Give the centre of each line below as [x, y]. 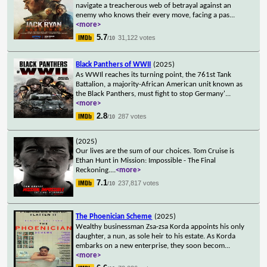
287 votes [133, 116]
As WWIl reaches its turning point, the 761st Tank [154, 74]
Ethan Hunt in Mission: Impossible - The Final [146, 160]
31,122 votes [137, 37]
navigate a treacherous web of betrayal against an [154, 5]
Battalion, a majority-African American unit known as [159, 84]
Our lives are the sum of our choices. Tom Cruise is [155, 151]
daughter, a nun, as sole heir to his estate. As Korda [156, 236]
